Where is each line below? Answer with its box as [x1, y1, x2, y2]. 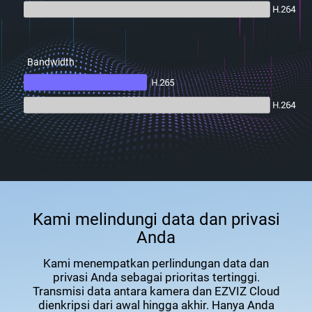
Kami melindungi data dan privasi [32, 209, 280, 229]
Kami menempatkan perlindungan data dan [43, 256, 269, 270]
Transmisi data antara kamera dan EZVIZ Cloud [32, 283, 280, 298]
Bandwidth [26, 56, 75, 68]
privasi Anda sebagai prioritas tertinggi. [52, 270, 260, 284]
